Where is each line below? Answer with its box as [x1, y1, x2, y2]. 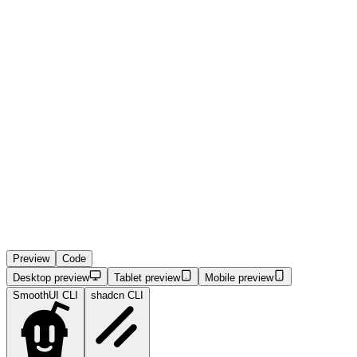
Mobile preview [205, 272, 273, 284]
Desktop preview [13, 272, 89, 284]
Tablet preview [114, 272, 180, 284]
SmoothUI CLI [13, 289, 78, 302]
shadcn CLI [91, 289, 143, 302]
